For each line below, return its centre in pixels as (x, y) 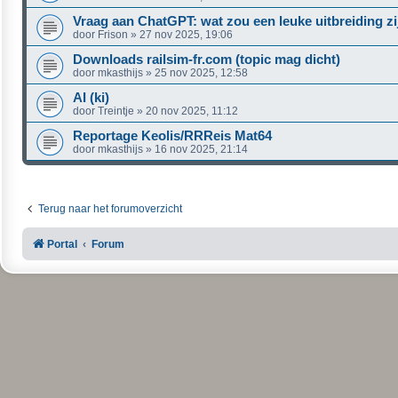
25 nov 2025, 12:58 (201, 72)
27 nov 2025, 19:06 (186, 34)
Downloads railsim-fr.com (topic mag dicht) (207, 59)
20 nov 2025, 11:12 (192, 111)
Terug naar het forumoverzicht (110, 208)
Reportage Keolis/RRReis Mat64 (172, 135)
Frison (113, 34)
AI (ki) (91, 97)
